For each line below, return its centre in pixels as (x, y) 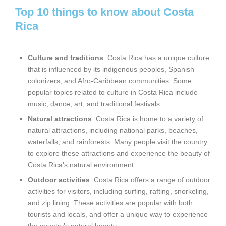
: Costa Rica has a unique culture (156, 58)
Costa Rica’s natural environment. (82, 165)
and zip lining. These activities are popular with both (110, 203)
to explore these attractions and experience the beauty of (119, 153)
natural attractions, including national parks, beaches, (113, 130)
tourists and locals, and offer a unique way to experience (118, 214)
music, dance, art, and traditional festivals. (95, 104)
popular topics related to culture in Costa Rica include (113, 92)
